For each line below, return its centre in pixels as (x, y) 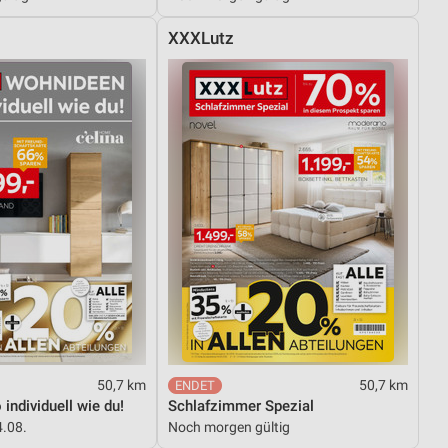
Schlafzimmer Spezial (241, 405)
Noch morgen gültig (229, 426)
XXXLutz (201, 38)
